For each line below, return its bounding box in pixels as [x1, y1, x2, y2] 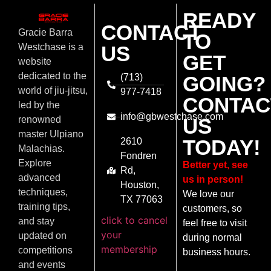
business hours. [183, 247, 251, 258]
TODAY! [183, 135, 261, 160]
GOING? [183, 72, 266, 96]
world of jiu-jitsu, [18, 85, 88, 96]
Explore [18, 158, 51, 169]
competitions [18, 245, 73, 256]
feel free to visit [183, 218, 247, 229]
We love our [183, 189, 235, 200]
